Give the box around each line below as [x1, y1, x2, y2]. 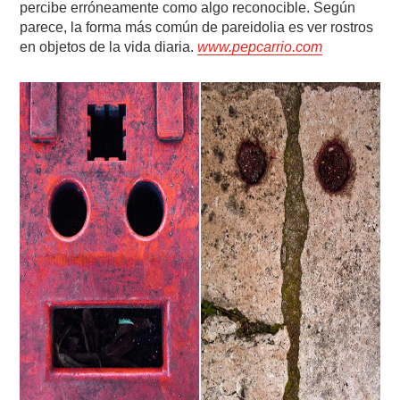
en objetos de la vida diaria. [20, 39, 198, 55]
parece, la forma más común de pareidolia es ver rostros [20, 20, 374, 36]
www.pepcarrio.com [197, 39, 323, 55]
